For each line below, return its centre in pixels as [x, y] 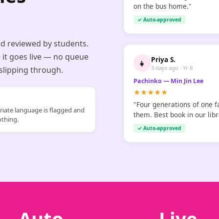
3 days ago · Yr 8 [172, 67]
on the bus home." [163, 6]
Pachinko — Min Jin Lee [168, 81]
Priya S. [163, 59]
